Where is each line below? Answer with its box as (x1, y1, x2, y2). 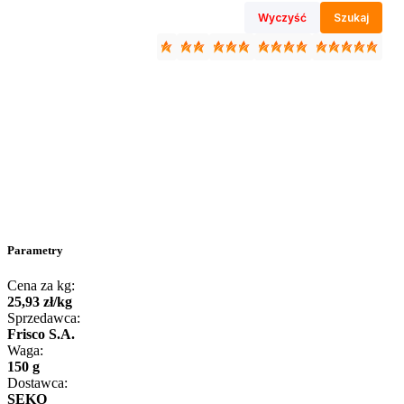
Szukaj (334, 10, 369, 24)
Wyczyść (258, 10, 307, 24)
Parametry (7, 243, 63, 257)
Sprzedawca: (7, 310, 80, 326)
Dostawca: (7, 375, 68, 391)
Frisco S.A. (7, 326, 75, 343)
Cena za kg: (7, 278, 75, 294)
